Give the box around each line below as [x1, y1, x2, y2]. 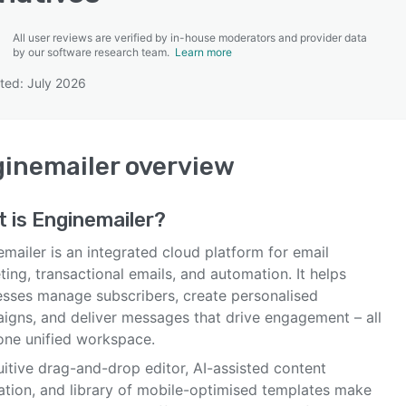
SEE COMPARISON [146, 82, 251, 97]
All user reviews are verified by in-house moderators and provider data [13, 31, 367, 44]
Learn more [175, 45, 232, 59]
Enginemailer [32, 208, 154, 232]
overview [120, 151, 235, 181]
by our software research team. [13, 45, 175, 59]
